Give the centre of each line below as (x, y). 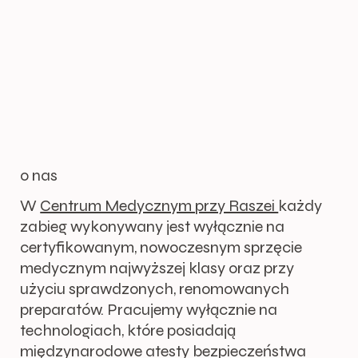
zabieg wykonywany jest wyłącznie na (153, 227)
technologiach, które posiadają (128, 331)
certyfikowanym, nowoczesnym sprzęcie (161, 248)
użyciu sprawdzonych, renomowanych (155, 289)
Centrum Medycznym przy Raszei (159, 206)
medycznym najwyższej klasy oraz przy (157, 268)
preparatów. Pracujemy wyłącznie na (149, 310)
